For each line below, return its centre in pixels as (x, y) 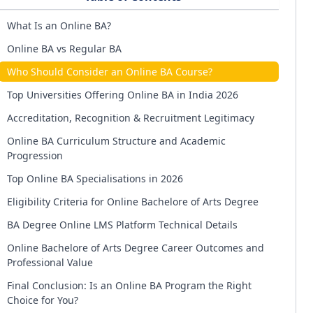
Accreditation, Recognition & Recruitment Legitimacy (130, 118)
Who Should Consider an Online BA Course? (109, 72)
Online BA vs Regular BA (64, 49)
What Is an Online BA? (59, 26)
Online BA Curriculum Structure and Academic (116, 141)
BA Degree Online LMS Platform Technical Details (122, 225)
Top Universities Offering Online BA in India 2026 (122, 95)
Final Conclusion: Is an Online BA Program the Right (129, 285)
